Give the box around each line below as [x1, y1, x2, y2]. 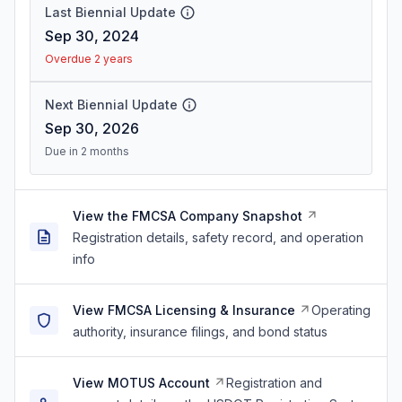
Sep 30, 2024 [45, 27, 139, 45]
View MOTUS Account [73, 375, 210, 390]
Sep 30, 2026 [45, 119, 139, 137]
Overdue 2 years [45, 52, 133, 66]
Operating [311, 302, 371, 318]
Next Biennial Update [45, 97, 178, 112]
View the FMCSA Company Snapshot [73, 208, 302, 223]
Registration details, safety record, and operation [73, 230, 363, 245]
